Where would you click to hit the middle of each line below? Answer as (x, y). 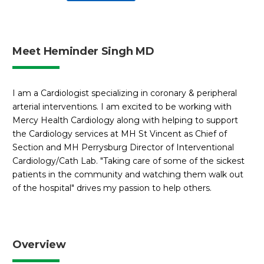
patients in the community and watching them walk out (128, 174)
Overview (39, 245)
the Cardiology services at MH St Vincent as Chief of (120, 133)
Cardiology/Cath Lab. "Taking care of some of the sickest (128, 161)
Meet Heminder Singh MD (83, 51)
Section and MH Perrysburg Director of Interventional (123, 147)
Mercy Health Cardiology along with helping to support (125, 120)
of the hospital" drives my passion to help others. (112, 188)
